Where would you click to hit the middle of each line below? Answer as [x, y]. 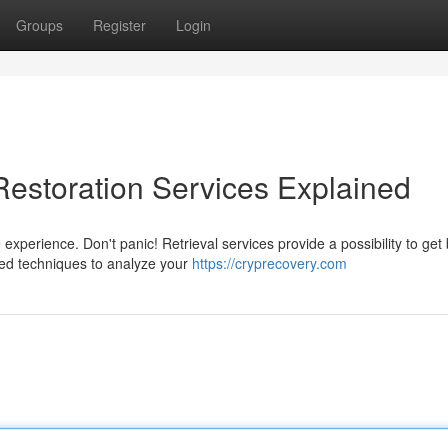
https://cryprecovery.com [269, 263]
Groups [39, 25]
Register [119, 25]
